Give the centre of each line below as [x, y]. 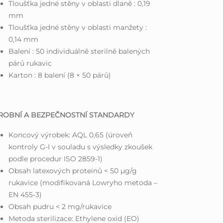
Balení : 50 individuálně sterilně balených [79, 51]
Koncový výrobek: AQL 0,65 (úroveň [71, 135]
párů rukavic [30, 63]
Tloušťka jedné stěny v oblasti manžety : [78, 27]
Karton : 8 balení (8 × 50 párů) [60, 75]
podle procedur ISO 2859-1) [56, 159]
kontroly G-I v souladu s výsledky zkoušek [81, 147]
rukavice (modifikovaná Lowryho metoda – [83, 182]
